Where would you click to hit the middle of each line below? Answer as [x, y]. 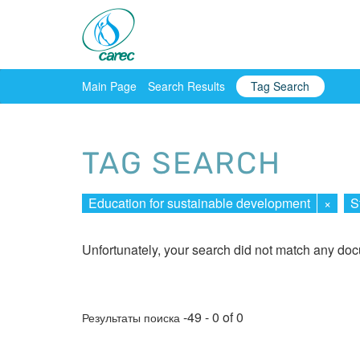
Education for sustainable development [199, 202]
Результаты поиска [133, 318]
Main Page [109, 86]
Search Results [186, 86]
